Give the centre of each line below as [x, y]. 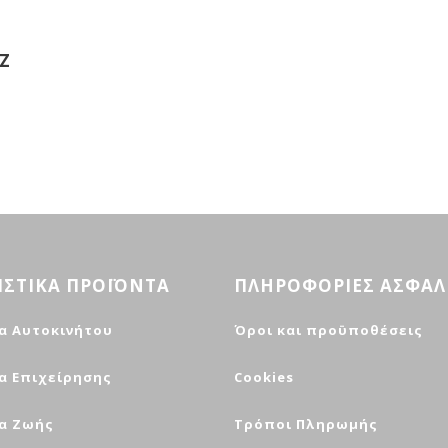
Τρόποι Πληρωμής [306, 424]
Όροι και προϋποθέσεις [328, 330]
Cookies [264, 377]
